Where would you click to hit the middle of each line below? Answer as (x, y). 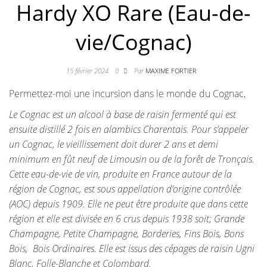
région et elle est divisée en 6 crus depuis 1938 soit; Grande (127, 219)
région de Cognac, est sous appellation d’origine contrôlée (125, 189)
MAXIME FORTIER (171, 71)
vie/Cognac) (133, 42)
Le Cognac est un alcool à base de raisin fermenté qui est (122, 115)
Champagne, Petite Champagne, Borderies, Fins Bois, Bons (126, 234)
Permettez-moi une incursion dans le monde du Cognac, (127, 94)
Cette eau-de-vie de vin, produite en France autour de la (120, 174)
